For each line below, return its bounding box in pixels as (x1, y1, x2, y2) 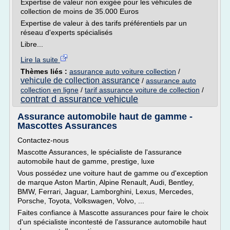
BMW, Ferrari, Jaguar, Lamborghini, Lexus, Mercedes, (17, 187, 194, 196)
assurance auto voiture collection (69, 67, 176, 75)
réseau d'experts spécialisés (21, 28, 112, 36)
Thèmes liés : (21, 67, 69, 75)
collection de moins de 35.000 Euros (21, 7, 139, 15)
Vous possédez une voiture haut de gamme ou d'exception (17, 169, 208, 177)
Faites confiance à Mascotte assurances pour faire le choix (17, 208, 208, 217)
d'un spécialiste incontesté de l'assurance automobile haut (17, 218, 206, 226)
